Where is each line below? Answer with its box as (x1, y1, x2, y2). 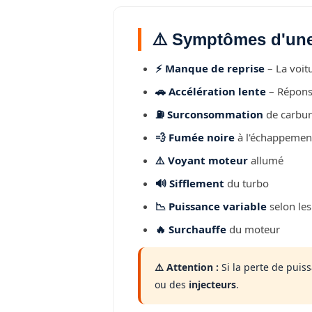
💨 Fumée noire (155, 130, 235, 144)
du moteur (226, 222, 280, 236)
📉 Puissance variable (155, 199, 267, 213)
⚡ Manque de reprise (155, 61, 265, 75)
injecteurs (189, 278, 236, 291)
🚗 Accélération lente (155, 84, 266, 98)
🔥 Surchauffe (155, 222, 226, 236)
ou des (155, 278, 189, 291)
